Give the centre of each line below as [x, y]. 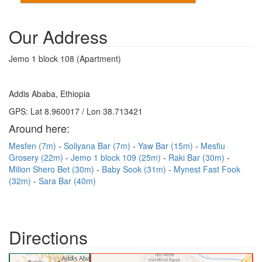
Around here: [39, 128]
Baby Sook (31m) [135, 169]
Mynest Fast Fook [207, 169]
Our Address [58, 37]
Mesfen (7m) [34, 146]
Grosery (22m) [37, 157]
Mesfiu [213, 146]
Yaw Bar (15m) [167, 146]
